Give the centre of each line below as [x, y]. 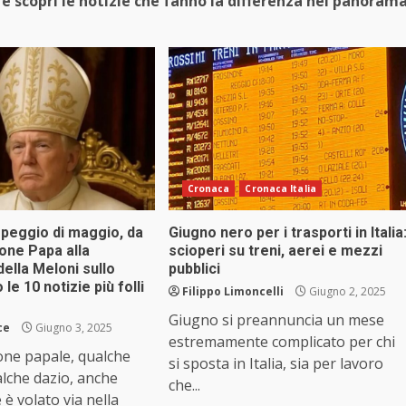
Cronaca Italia [280, 189]
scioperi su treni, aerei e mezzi [275, 251]
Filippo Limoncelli [232, 292]
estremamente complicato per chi [281, 342]
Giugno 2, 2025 [346, 292]
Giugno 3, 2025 [73, 328]
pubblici [194, 269]
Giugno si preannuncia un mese [276, 320]
